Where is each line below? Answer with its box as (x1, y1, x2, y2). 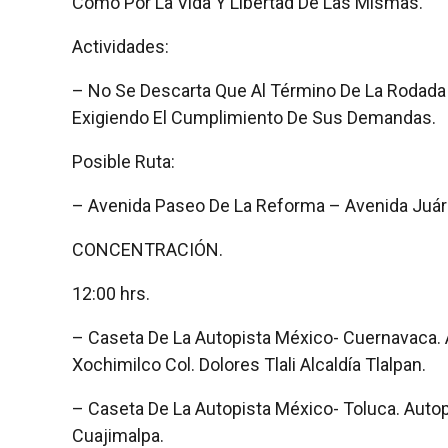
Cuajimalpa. (72, 424, 164, 446)
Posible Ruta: (72, 150, 175, 172)
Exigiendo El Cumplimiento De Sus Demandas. (72, 106, 436, 128)
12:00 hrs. (72, 282, 150, 304)
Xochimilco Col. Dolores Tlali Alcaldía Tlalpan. (72, 353, 426, 375)
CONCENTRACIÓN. (72, 238, 223, 260)
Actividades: (72, 35, 169, 57)
